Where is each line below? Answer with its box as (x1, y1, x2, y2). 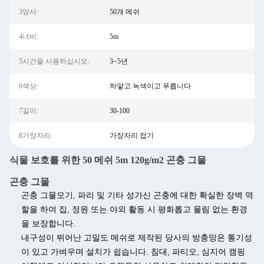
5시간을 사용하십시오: (19, 57, 90, 65)
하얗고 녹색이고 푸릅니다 (109, 82, 191, 90)
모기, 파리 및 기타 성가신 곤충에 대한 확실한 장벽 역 (57, 190, 253, 200)
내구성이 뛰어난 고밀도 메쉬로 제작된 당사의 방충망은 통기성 (21, 233, 252, 242)
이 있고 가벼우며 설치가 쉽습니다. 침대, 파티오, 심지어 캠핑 (21, 247, 245, 256)
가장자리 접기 (109, 131, 154, 140)
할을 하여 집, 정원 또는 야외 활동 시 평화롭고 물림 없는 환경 (21, 204, 247, 214)
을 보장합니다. (21, 219, 75, 228)
